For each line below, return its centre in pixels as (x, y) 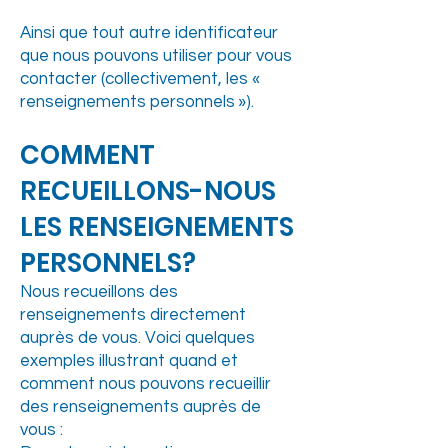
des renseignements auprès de (140, 407)
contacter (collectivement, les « (141, 79)
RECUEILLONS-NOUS (148, 191)
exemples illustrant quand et (129, 361)
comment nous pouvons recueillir (145, 384)
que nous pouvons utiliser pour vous (156, 56)
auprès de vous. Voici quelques (137, 338)
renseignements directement (133, 315)
